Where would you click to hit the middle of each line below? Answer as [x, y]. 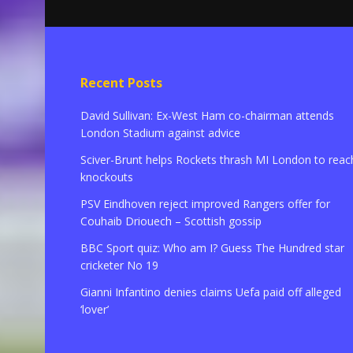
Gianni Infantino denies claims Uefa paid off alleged [211, 292]
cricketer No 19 [119, 266]
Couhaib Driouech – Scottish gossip [171, 221]
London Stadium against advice [160, 133]
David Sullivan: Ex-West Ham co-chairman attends [207, 116]
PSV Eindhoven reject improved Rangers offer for [205, 204]
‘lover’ [95, 310]
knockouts [107, 177]
